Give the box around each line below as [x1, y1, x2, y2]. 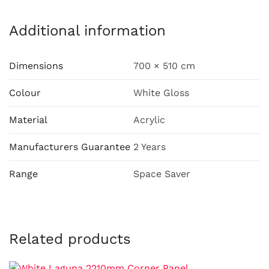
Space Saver [133, 168, 190, 180]
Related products [9, 231, 131, 247]
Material [9, 114, 47, 125]
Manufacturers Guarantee [9, 141, 130, 153]
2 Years [133, 141, 166, 153]
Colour [9, 87, 41, 98]
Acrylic [133, 114, 165, 125]
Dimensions [9, 60, 63, 71]
